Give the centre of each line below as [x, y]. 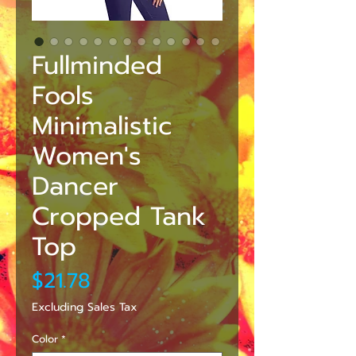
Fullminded [97, 65]
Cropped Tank [119, 216]
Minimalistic [102, 126]
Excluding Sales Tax [85, 307]
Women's [87, 156]
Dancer [75, 186]
